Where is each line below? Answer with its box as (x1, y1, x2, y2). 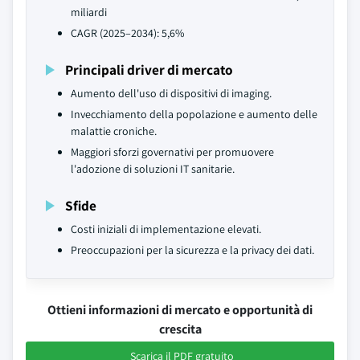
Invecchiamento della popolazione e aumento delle (71, 107, 317, 121)
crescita (158, 321, 202, 337)
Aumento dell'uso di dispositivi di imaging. (71, 86, 272, 100)
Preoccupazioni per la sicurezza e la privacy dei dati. (71, 243, 314, 257)
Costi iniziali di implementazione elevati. (71, 222, 261, 236)
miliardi (71, 5, 107, 19)
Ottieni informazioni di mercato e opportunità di (47, 301, 313, 318)
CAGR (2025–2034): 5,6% (71, 26, 184, 40)
